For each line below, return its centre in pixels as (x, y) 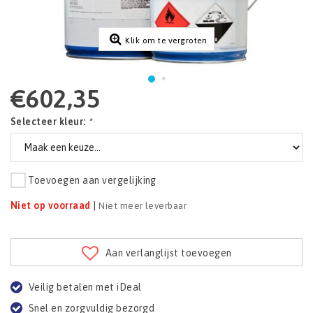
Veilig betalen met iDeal (85, 287)
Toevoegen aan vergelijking (92, 180)
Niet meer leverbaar (143, 206)
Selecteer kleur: (50, 122)
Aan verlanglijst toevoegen (169, 253)
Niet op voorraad (51, 206)
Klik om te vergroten (166, 41)
